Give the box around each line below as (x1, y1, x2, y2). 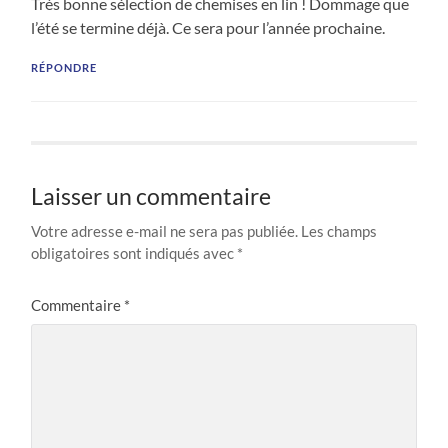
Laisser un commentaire (31, 183, 272, 211)
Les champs (301, 222, 378, 241)
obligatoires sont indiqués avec (31, 244, 238, 263)
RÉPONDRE (31, 61, 98, 75)
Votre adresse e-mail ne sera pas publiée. (31, 222, 299, 241)
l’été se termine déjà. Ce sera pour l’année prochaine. (31, 18, 386, 38)
